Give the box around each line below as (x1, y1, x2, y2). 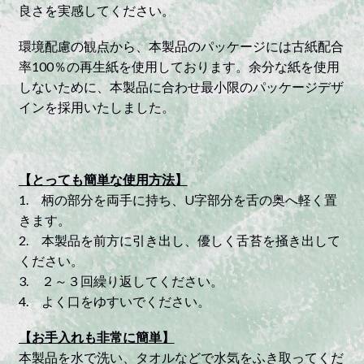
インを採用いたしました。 (18, 99, 175, 115)
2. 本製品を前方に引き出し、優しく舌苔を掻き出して (18, 232, 340, 249)
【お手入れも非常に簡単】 (18, 329, 175, 345)
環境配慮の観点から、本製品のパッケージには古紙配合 (18, 38, 344, 54)
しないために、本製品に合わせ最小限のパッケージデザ (18, 79, 344, 95)
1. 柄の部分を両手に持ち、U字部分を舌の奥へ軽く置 (18, 192, 337, 208)
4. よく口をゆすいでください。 (18, 293, 210, 310)
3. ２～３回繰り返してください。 (18, 273, 223, 289)
